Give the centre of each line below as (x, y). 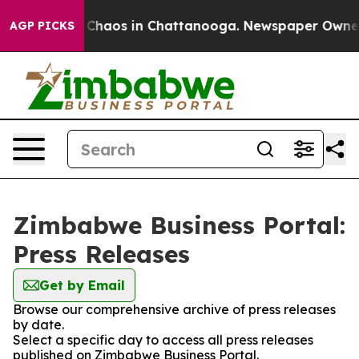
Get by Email (82, 285)
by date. (38, 325)
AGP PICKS (42, 26)
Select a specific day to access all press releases (163, 340)
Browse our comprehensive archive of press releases (174, 309)
